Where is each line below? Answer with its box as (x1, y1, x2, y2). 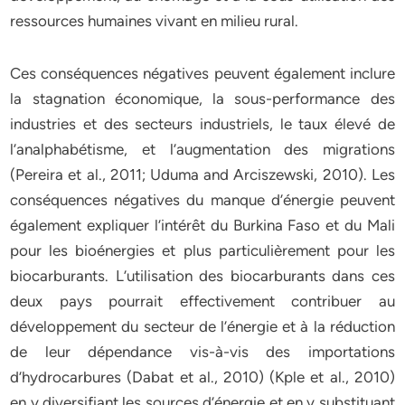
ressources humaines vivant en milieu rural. (10, 12, 299, 30)
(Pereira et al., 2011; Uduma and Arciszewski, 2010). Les (10, 165, 395, 184)
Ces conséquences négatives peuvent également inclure (10, 64, 395, 82)
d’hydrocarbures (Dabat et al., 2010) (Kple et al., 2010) (10, 368, 395, 386)
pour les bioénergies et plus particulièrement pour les (10, 241, 395, 259)
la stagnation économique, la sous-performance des (10, 89, 395, 108)
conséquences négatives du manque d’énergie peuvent (10, 191, 395, 209)
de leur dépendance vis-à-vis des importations (10, 343, 395, 361)
